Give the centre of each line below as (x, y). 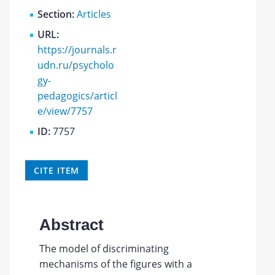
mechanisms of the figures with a (115, 264)
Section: (57, 14)
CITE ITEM (57, 170)
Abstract (71, 225)
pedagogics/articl (78, 95)
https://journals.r (77, 49)
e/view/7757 (65, 111)
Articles (94, 14)
